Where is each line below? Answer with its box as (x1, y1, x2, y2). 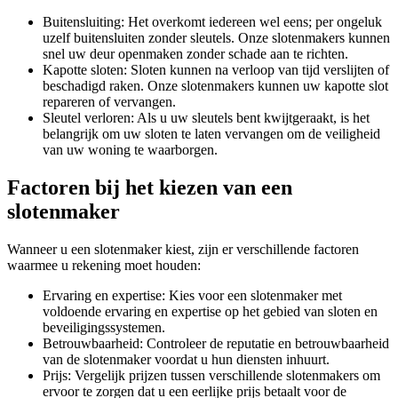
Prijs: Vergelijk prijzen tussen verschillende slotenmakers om (43, 367, 380, 383)
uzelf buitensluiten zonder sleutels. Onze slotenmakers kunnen (43, 30, 390, 46)
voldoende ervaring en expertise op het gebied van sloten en (43, 303, 378, 319)
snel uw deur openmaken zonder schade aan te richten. (43, 46, 348, 62)
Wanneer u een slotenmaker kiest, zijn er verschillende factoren (7, 241, 359, 257)
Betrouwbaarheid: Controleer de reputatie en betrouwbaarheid (43, 335, 389, 351)
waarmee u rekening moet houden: (7, 257, 201, 273)
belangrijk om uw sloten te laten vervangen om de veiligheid (43, 126, 380, 142)
